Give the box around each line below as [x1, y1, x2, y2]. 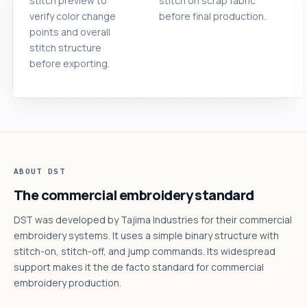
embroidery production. [14, 275, 121, 289]
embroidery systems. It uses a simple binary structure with [14, 228, 279, 242]
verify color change [29, 9, 116, 23]
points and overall [29, 25, 110, 38]
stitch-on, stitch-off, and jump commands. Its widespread [14, 244, 275, 258]
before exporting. [29, 56, 110, 70]
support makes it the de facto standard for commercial [14, 260, 264, 273]
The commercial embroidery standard [14, 185, 254, 204]
